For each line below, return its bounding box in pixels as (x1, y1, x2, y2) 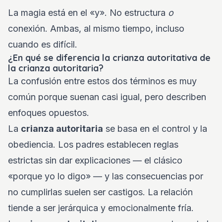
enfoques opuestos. (8, 108, 89, 118)
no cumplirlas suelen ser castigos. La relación (8, 187, 193, 197)
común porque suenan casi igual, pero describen (8, 92, 206, 102)
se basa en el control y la (103, 123, 207, 134)
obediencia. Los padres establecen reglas (8, 139, 178, 150)
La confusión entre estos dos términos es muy (8, 76, 197, 86)
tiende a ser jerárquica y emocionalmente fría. (8, 203, 194, 213)
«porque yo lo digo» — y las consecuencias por (8, 171, 203, 181)
